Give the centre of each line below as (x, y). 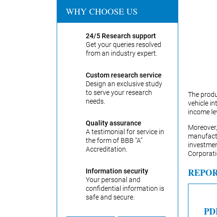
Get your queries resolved (124, 45)
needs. (95, 101)
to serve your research (119, 93)
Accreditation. (107, 149)
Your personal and (113, 180)
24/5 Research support (121, 36)
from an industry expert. (122, 53)
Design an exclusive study (124, 84)
